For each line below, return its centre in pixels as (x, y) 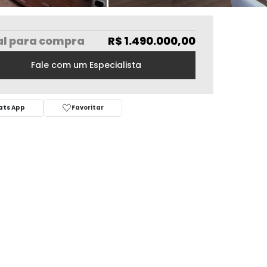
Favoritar (88, 108)
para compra (46, 41)
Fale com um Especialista (86, 65)
